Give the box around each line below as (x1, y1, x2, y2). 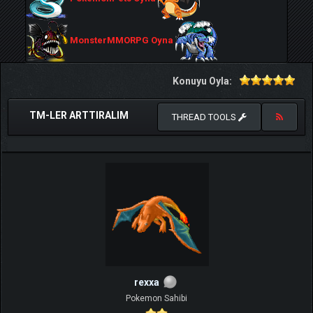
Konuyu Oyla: (173, 75, 232, 87)
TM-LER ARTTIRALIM (29, 110, 129, 121)
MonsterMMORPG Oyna (68, 35, 175, 46)
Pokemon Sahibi (126, 293, 187, 303)
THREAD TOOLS (172, 112, 238, 122)
